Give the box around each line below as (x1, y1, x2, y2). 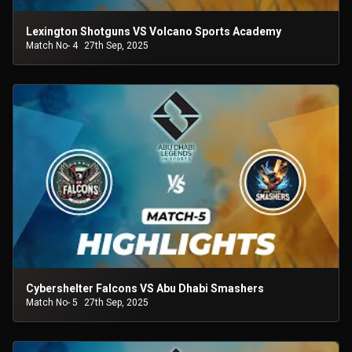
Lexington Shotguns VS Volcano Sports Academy (26, 25, 281, 38)
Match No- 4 (26, 40, 78, 52)
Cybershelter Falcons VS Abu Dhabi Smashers (26, 282, 264, 295)
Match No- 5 (26, 297, 78, 309)
